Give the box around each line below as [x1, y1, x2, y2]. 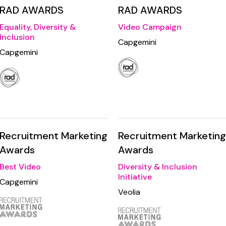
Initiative [118, 172, 152, 183]
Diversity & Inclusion [118, 161, 197, 173]
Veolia [118, 187, 140, 198]
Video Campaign [118, 22, 182, 33]
